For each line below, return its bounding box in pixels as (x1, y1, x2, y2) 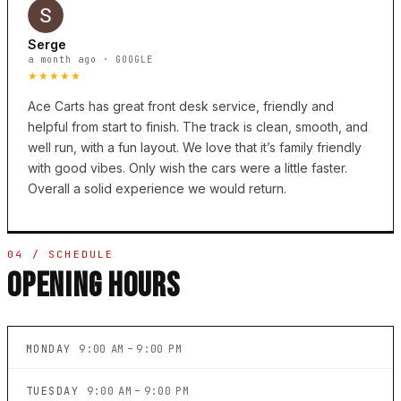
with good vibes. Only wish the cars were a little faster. (28, 160, 347, 176)
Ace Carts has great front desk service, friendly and (28, 98, 334, 115)
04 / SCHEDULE (7, 248, 115, 261)
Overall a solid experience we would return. (28, 181, 286, 197)
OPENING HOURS (7, 266, 180, 307)
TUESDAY (26, 384, 87, 399)
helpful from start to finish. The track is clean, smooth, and (28, 119, 368, 135)
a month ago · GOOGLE (28, 54, 153, 66)
